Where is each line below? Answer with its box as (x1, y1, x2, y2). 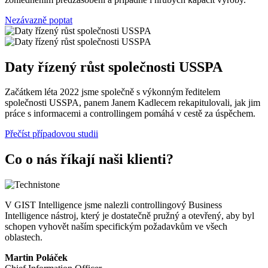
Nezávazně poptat (5, 14, 72, 25)
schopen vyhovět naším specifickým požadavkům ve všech (5, 221, 227, 232)
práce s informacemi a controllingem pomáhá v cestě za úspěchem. (5, 108, 255, 119)
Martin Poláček (5, 252, 68, 263)
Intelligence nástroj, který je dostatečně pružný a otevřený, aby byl (5, 211, 254, 221)
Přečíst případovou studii (5, 129, 98, 139)
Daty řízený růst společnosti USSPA (5, 59, 223, 75)
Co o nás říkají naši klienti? (5, 151, 173, 167)
